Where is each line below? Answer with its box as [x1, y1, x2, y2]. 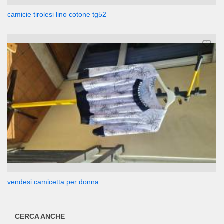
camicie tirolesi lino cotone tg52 [7, 10, 106, 19]
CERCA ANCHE [15, 212, 65, 220]
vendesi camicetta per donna [7, 178, 99, 186]
